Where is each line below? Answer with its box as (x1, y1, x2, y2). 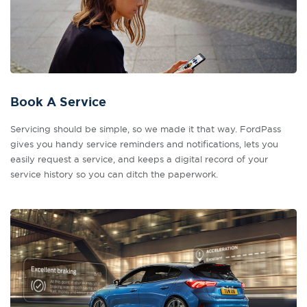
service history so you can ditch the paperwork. (10, 169, 218, 180)
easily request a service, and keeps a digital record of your (10, 153, 268, 164)
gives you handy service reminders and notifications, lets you (10, 138, 278, 149)
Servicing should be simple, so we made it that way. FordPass (10, 123, 281, 134)
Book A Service (10, 94, 106, 110)
